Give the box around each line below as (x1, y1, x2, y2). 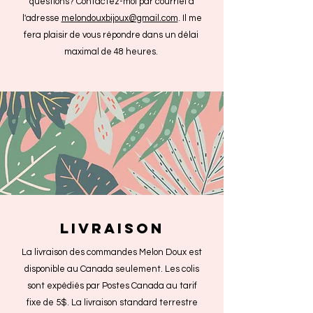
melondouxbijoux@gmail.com (61, 13, 178, 24)
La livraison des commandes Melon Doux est (22, 247, 202, 258)
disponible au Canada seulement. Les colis (24, 264, 199, 275)
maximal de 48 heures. (64, 47, 160, 57)
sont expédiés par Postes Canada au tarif (27, 281, 197, 291)
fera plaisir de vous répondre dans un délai (23, 30, 201, 41)
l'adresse (22, 13, 61, 24)
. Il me (177, 13, 202, 24)
